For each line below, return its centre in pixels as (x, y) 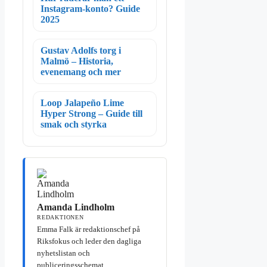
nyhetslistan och (63, 253)
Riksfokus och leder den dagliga (89, 241)
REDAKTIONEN (60, 218)
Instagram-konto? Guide (90, 9)
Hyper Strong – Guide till (91, 114)
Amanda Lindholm (76, 207)
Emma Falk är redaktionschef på (89, 229)
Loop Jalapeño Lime (82, 103)
